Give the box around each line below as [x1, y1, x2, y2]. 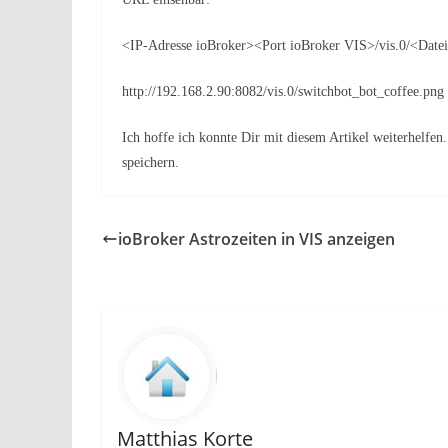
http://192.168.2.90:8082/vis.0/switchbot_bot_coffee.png [122, 84, 444, 99]
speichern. [122, 155, 179, 170]
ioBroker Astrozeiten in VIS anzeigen [118, 228, 395, 250]
